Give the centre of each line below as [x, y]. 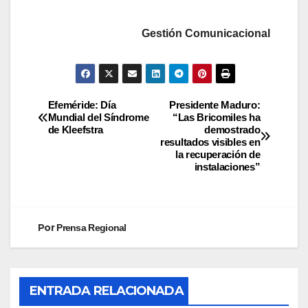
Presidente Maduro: [214, 105]
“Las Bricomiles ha [216, 118]
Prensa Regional [91, 228]
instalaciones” [227, 167]
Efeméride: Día [82, 105]
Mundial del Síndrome [98, 118]
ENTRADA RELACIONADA [106, 291]
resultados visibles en [210, 142]
